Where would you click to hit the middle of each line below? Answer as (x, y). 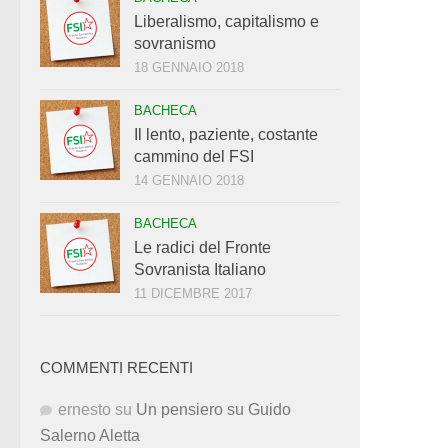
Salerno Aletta (90, 436)
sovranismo (175, 44)
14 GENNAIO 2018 (189, 181)
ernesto (84, 410)
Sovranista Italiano (200, 270)
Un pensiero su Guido (213, 410)
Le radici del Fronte (202, 248)
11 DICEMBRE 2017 (193, 294)
